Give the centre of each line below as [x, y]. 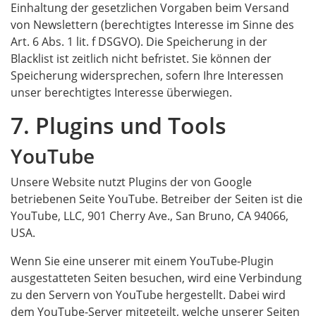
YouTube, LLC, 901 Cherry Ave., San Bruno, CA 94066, [150, 216]
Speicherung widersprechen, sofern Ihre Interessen [147, 75]
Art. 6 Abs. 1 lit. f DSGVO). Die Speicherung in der [139, 42]
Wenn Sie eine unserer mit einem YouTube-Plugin [142, 261]
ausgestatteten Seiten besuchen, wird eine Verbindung [156, 278]
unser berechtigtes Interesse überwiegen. [121, 92]
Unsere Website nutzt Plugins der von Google [131, 182]
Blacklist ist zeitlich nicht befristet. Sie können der [141, 59]
